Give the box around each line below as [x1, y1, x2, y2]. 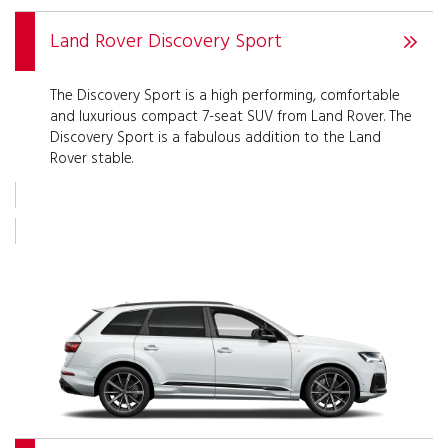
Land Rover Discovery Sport [50, 25, 282, 58]
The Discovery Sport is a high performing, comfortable [50, 84, 400, 109]
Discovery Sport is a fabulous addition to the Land [50, 126, 381, 151]
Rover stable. [50, 147, 133, 172]
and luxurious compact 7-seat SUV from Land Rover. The [50, 105, 412, 130]
